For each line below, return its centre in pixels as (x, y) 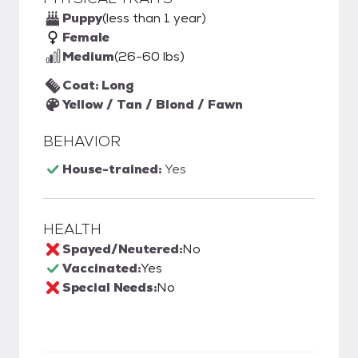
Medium (88, 56)
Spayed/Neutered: (122, 249)
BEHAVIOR (82, 141)
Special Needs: (109, 287)
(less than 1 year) (154, 18)
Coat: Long (98, 85)
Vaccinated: (101, 268)
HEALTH (72, 229)
